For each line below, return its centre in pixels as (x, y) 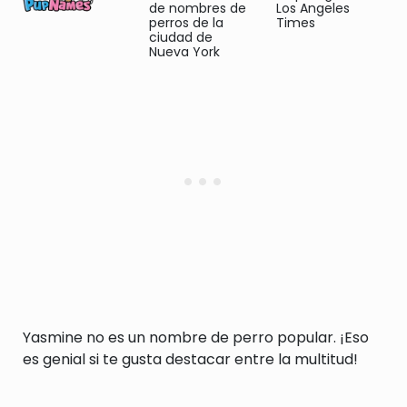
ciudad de (181, 37)
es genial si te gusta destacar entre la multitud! (190, 359)
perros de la (187, 23)
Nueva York (185, 52)
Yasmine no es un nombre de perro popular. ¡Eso (196, 338)
